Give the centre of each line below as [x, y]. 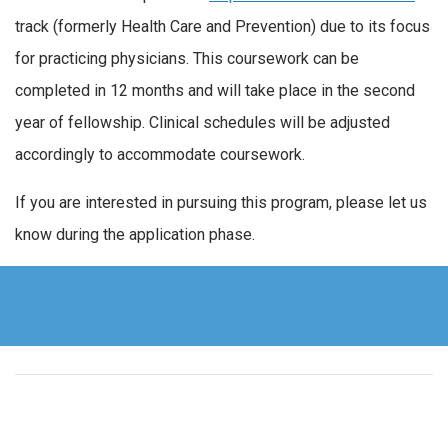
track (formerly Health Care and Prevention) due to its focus [222, 27]
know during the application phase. [135, 234]
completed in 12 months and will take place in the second [215, 91]
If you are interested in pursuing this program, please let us [221, 202]
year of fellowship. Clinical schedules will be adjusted [202, 123]
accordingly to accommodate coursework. [160, 155]
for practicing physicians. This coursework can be [187, 59]
